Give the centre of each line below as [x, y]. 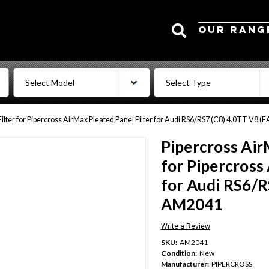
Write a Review [185, 227]
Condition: [179, 253]
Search [203, 23]
